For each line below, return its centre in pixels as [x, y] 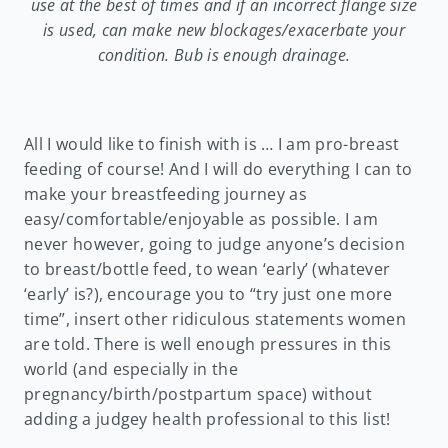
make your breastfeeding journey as [165, 193]
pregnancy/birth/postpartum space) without [198, 393]
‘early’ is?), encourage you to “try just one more [208, 293]
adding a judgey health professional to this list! [207, 418]
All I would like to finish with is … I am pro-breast [212, 143]
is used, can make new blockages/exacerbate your [224, 29]
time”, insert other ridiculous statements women [215, 318]
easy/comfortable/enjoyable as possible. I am [201, 218]
